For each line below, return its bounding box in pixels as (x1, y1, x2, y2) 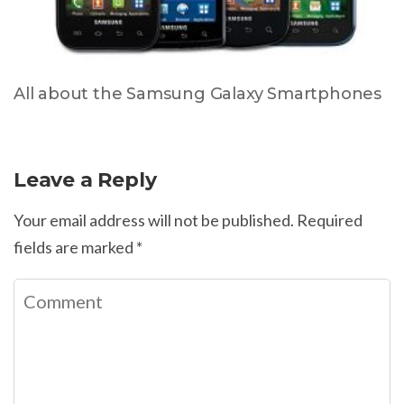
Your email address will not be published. (14, 209, 294, 230)
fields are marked (14, 236, 136, 257)
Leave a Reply (14, 167, 157, 192)
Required (297, 209, 363, 230)
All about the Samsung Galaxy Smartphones (14, 83, 381, 104)
